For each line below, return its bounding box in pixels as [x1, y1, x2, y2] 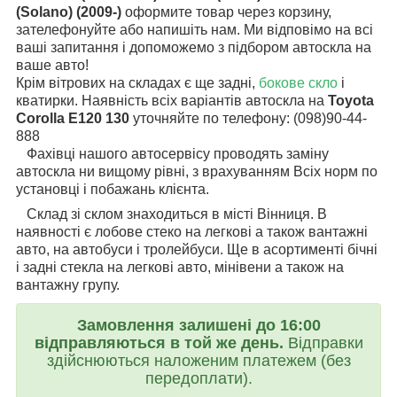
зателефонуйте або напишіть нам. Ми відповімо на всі [16, 22, 373, 38]
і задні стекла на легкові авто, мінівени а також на [16, 260, 344, 276]
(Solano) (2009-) [16, 4, 125, 20]
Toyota [328, 93, 374, 109]
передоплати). [144, 370, 253, 388]
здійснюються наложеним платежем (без [46, 352, 351, 370]
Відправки [287, 334, 363, 353]
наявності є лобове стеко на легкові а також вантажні [16, 224, 368, 240]
